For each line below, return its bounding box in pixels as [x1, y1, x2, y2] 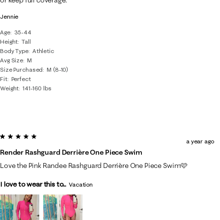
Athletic [32, 47, 54, 55]
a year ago [186, 137, 214, 145]
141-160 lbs [23, 84, 52, 92]
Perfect [11, 75, 31, 82]
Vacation [69, 181, 93, 188]
